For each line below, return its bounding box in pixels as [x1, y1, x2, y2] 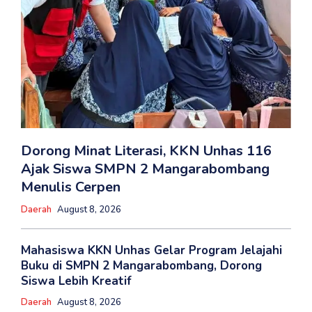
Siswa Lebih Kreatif [21, 272, 132, 289]
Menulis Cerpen [21, 177, 120, 196]
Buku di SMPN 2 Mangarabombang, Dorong [21, 257, 262, 274]
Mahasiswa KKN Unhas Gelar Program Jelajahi [21, 242, 282, 258]
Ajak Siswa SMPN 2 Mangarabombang [21, 159, 270, 178]
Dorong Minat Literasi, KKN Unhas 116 [21, 141, 272, 160]
